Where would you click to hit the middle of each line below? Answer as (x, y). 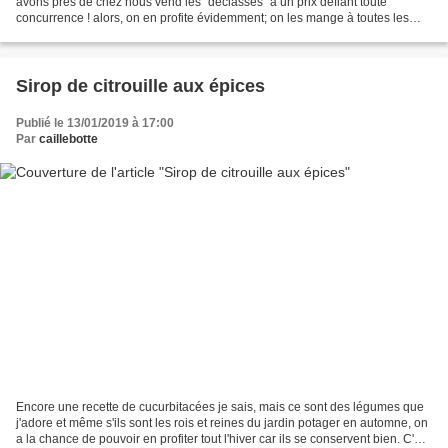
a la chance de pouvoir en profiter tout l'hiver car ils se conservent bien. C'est (223, 438)
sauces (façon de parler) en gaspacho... (123, 34)
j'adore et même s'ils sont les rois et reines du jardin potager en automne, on (222, 422)
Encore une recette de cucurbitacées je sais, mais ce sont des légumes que (220, 406)
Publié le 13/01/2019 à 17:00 (95, 123)
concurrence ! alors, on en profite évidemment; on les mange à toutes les (212, 18)
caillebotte (68, 139)
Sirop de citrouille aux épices (140, 86)
